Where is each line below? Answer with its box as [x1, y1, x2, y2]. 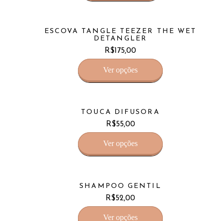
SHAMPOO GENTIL [79, 182, 161, 190]
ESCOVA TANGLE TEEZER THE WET [44, 27, 197, 35]
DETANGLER [94, 35, 147, 42]
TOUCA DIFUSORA [81, 109, 160, 116]
